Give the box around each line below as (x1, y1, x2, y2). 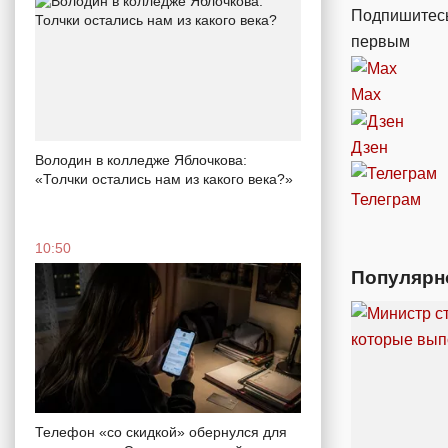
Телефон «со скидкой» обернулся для (35, 423, 287, 440)
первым (351, 33, 410, 51)
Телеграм (351, 191, 421, 209)
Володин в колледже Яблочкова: (35, 152, 247, 169)
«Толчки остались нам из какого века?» (35, 171, 293, 188)
